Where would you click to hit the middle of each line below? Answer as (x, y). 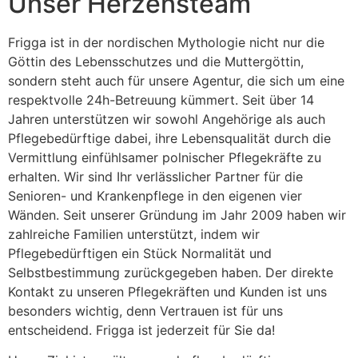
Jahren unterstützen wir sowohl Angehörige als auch (167, 119)
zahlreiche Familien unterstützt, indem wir (134, 234)
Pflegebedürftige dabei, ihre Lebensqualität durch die (169, 138)
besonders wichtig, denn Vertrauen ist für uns (145, 310)
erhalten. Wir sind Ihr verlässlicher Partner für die (155, 176)
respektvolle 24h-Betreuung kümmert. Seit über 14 (161, 99)
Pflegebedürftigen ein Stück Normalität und (140, 253)
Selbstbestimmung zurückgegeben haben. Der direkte (171, 272)
